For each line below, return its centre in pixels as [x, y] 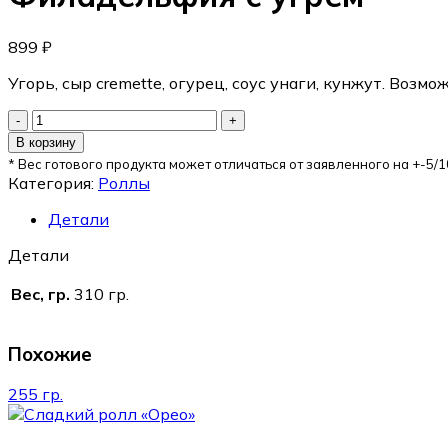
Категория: [51, 182]
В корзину [46, 142]
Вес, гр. [40, 293]
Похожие [50, 353]
